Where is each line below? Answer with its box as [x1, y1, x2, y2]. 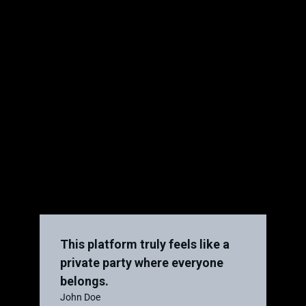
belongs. [60, 274, 109, 288]
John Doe [60, 292, 100, 303]
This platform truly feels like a [60, 237, 229, 251]
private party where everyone [60, 255, 223, 270]
